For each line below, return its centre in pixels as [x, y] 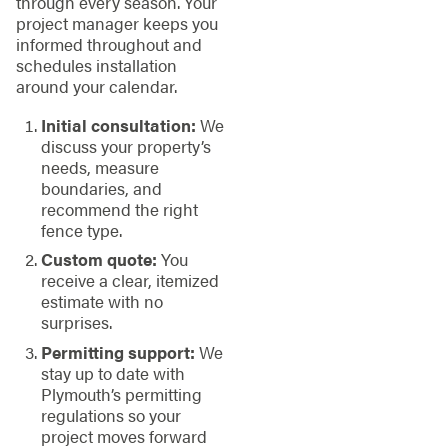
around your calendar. [96, 85]
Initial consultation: [118, 125]
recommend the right [119, 209]
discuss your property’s [125, 146]
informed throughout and [108, 43]
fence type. [81, 230]
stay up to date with [112, 372]
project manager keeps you [116, 22]
